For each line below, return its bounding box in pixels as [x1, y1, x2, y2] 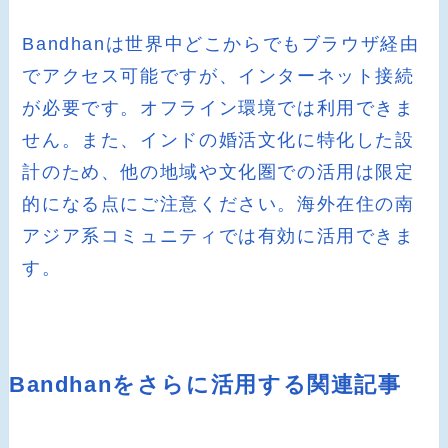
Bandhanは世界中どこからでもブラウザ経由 [22, 33, 420, 54]
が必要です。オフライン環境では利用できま [22, 97, 415, 118]
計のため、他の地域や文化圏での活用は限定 [22, 161, 415, 182]
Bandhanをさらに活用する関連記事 [8, 372, 402, 397]
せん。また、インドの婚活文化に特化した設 [22, 129, 415, 150]
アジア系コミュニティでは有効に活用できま [22, 225, 415, 246]
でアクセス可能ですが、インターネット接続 [22, 65, 415, 86]
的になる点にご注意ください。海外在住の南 [22, 193, 415, 214]
